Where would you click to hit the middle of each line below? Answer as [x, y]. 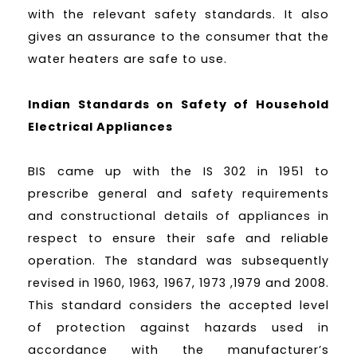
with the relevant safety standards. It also [178, 14]
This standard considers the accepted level [178, 306]
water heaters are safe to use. [127, 59]
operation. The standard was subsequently [178, 261]
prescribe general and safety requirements [178, 194]
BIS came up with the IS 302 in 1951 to [178, 172]
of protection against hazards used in [178, 328]
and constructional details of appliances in [178, 216]
